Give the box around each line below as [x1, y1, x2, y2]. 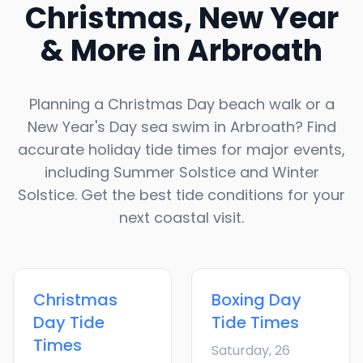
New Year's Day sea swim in [27, 117, 230, 138]
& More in [41, 30, 187, 72]
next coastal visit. [119, 207, 244, 228]
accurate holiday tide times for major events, [18, 139, 345, 160]
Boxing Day [211, 288, 301, 312]
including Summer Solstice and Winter [44, 162, 319, 183]
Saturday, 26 [211, 341, 290, 361]
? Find [294, 117, 336, 138]
